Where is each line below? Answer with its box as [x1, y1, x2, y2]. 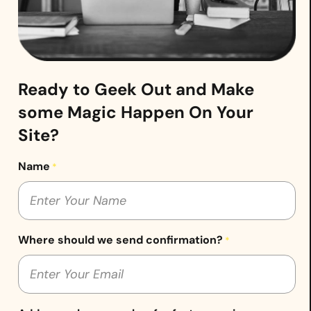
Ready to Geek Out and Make [18, 78, 254, 100]
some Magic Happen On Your [18, 101, 253, 123]
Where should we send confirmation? [18, 232, 223, 247]
